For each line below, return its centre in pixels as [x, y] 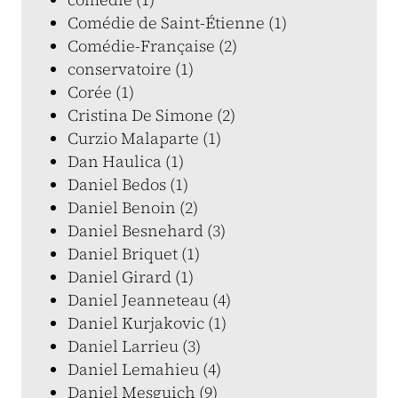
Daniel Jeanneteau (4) [149, 300]
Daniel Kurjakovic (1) [147, 323]
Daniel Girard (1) [131, 277]
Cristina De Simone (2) [151, 115]
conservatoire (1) [131, 69]
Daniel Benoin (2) [133, 207]
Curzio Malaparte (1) [144, 138]
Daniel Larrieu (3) [134, 346]
